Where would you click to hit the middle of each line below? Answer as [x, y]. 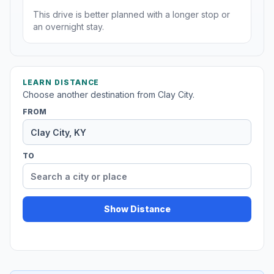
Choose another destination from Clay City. [109, 95]
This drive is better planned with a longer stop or [131, 15]
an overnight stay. [68, 27]
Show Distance [137, 209]
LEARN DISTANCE [61, 83]
